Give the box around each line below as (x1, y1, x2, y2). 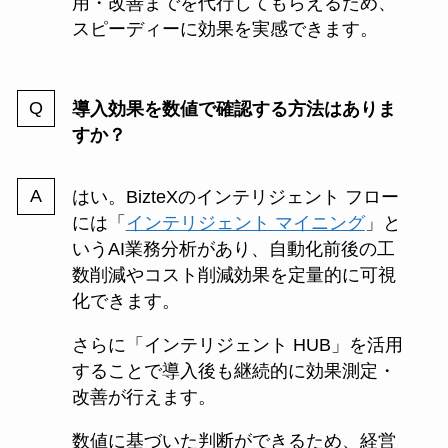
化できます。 (71, 290, 180, 311)
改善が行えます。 (71, 386, 216, 407)
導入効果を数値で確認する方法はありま (71, 98, 396, 119)
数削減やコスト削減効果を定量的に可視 (71, 264, 396, 285)
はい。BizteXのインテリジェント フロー (71, 186, 399, 207)
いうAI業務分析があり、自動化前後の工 (71, 238, 395, 259)
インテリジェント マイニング (125, 212, 365, 233)
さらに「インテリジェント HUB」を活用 (71, 334, 403, 355)
